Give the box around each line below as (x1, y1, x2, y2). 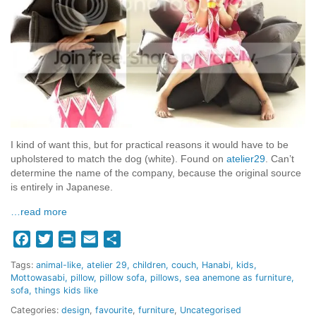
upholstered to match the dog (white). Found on (11, 153, 226, 164)
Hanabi (202, 259, 231, 270)
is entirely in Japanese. (11, 181, 113, 193)
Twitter (53, 231, 90, 246)
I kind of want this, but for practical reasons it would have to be (11, 139, 288, 150)
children (133, 259, 166, 270)
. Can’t (265, 153, 294, 164)
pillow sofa (99, 272, 145, 283)
